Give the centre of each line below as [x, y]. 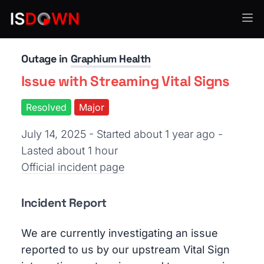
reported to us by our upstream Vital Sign [126, 250]
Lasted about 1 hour [70, 151]
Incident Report [64, 203]
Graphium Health [110, 59]
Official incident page [73, 167]
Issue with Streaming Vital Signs [126, 81]
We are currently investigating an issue [120, 233]
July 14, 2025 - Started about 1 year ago [120, 134]
